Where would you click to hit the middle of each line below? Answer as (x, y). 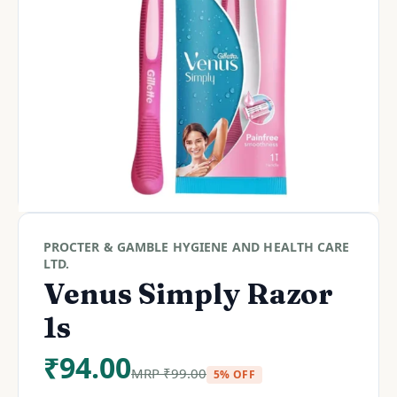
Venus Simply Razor (188, 294)
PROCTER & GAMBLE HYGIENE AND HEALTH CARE (197, 247)
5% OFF (235, 374)
